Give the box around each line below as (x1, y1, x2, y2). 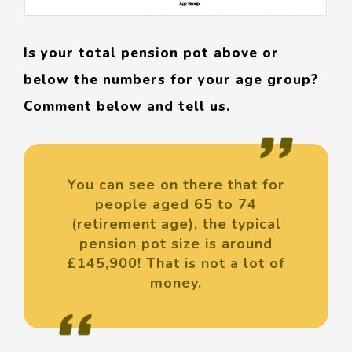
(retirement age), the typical (71, 214, 281, 234)
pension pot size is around (79, 234, 273, 254)
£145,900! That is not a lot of (67, 254, 285, 273)
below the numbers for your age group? (24, 71, 318, 90)
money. (150, 273, 202, 293)
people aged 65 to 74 (95, 195, 257, 214)
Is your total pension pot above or (24, 44, 279, 63)
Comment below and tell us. (24, 97, 230, 116)
